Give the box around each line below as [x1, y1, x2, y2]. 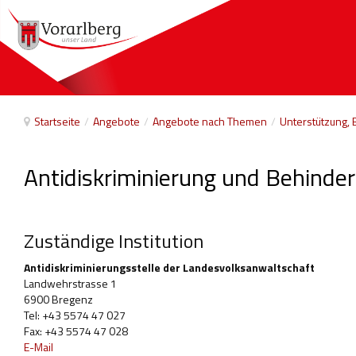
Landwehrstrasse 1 [24, 275, 117, 292]
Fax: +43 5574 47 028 [24, 323, 128, 339]
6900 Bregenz [24, 291, 93, 308]
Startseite [34, 113, 80, 130]
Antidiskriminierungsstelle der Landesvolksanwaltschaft [24, 259, 315, 276]
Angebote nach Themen [153, 113, 267, 130]
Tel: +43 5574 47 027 [24, 307, 126, 323]
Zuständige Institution [24, 226, 203, 255]
